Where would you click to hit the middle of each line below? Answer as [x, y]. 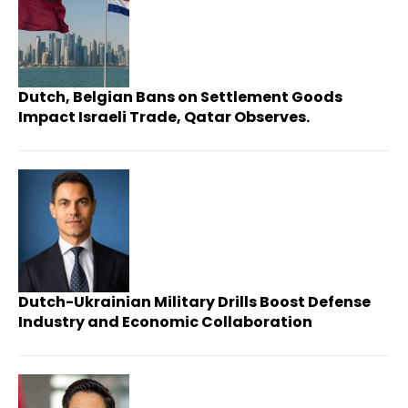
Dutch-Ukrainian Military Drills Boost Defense [194, 301]
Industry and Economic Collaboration [165, 321]
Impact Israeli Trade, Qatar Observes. [164, 117]
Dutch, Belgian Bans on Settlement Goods [180, 97]
